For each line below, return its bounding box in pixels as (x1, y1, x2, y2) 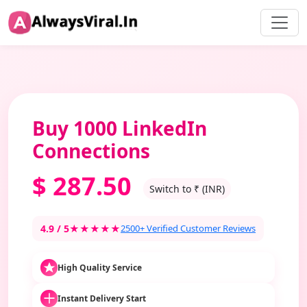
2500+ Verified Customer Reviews (121, 222, 256, 234)
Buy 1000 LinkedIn (32, 115, 207, 141)
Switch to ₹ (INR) (149, 182, 225, 195)
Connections (32, 138, 150, 164)
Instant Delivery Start (58, 292, 146, 304)
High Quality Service (58, 261, 142, 273)
